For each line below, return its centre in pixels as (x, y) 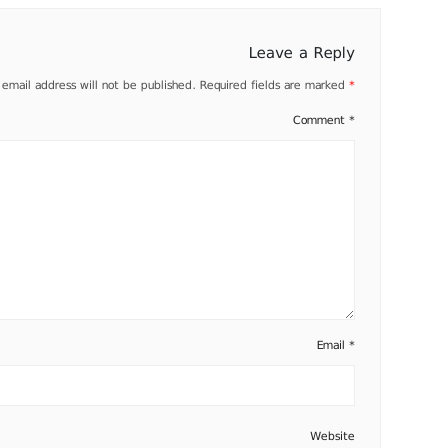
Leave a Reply (301, 51)
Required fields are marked (274, 84)
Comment (320, 119)
